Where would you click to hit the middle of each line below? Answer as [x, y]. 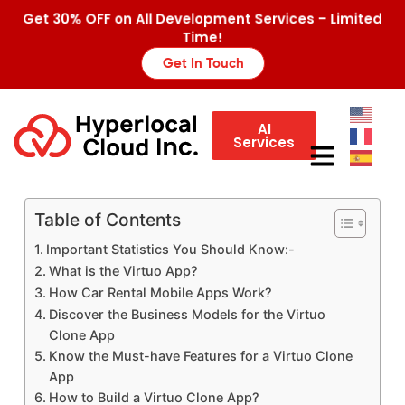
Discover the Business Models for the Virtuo [187, 314]
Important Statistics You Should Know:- [170, 249]
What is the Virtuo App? [123, 271]
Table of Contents [108, 220]
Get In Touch [203, 64]
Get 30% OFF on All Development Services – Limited [202, 19]
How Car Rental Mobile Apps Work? [160, 292]
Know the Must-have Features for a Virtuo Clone [200, 356]
